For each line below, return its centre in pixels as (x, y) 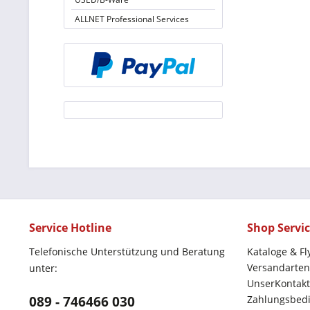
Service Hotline (70, 228)
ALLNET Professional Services (132, 19)
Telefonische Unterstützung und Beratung (127, 252)
